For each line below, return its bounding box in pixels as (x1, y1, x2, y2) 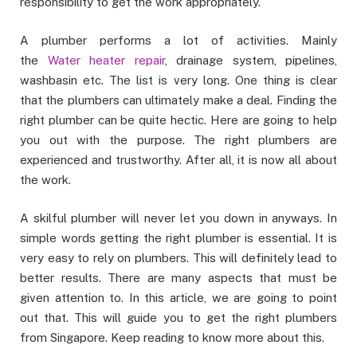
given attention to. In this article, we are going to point (20, 291, 337, 305)
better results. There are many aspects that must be (20, 271, 337, 285)
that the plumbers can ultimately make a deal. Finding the (20, 93, 337, 108)
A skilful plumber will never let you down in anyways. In (20, 211, 337, 226)
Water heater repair (47, 53, 165, 68)
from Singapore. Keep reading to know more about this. (20, 331, 324, 345)
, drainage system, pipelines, (164, 53, 337, 68)
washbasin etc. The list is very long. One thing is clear (20, 73, 337, 88)
